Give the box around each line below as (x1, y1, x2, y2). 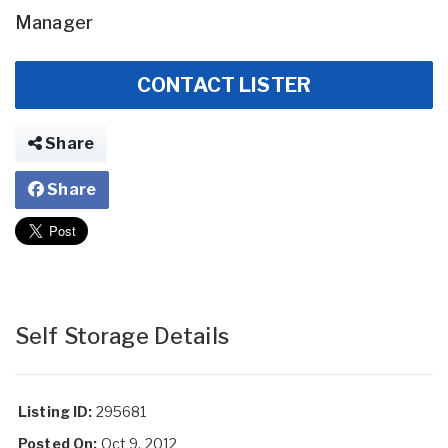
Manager (15, 12, 93, 33)
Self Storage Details (15, 323, 229, 349)
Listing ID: (18, 403, 93, 420)
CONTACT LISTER (137, 73, 311, 97)
